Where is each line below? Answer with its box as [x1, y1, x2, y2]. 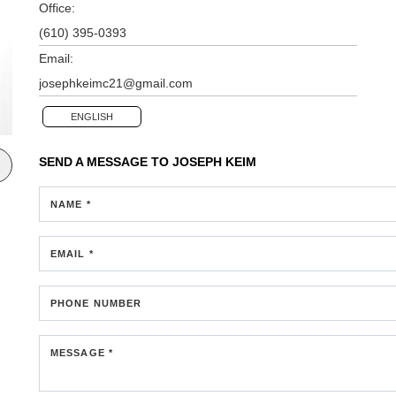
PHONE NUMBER [50, 297, 142, 308]
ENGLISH [71, 110, 113, 122]
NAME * [50, 198, 91, 209]
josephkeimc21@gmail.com [39, 75, 193, 90]
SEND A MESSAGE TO [39, 154, 172, 169]
